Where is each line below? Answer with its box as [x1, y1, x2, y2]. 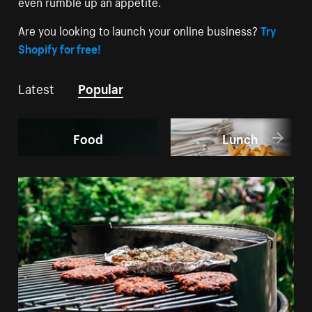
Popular [78, 77, 124, 97]
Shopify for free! [18, 38, 102, 57]
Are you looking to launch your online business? [18, 20, 261, 39]
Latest [18, 77, 55, 97]
